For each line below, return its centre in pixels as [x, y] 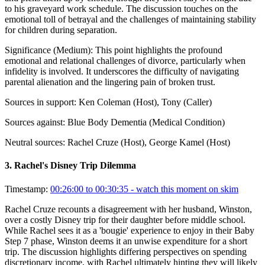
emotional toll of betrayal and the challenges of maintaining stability [130, 20]
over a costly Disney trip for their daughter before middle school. [125, 219]
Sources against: [35, 122]
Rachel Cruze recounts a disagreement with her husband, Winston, [128, 209]
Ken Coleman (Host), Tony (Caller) [145, 102]
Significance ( [30, 50]
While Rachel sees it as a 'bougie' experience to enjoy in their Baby [130, 230]
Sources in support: [41, 102]
